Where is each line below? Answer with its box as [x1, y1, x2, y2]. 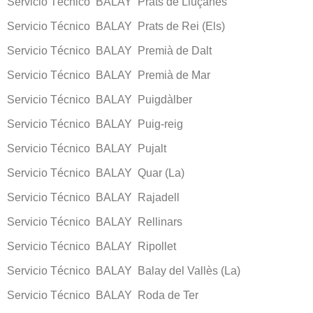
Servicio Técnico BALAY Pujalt [7, 142, 166, 154]
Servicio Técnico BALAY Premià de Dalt [7, 44, 212, 57]
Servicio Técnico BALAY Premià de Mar [7, 68, 210, 81]
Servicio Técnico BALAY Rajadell [7, 191, 180, 203]
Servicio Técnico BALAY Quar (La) [7, 166, 184, 179]
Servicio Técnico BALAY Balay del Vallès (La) [7, 264, 240, 277]
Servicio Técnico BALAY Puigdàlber [7, 93, 192, 105]
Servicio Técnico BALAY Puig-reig [7, 117, 183, 130]
